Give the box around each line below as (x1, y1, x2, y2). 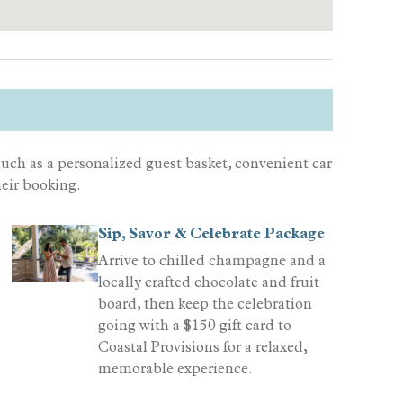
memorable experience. (97, 360, 253, 378)
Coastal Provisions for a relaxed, (97, 338, 307, 356)
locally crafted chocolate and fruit (97, 273, 319, 291)
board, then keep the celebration (97, 295, 312, 313)
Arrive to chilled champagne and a (97, 252, 326, 270)
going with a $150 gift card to (97, 317, 291, 335)
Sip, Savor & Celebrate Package (97, 225, 325, 243)
